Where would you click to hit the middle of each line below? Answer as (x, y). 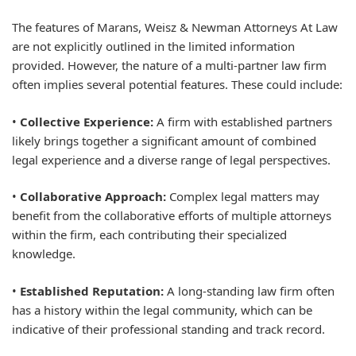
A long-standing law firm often (249, 290)
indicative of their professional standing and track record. (168, 329)
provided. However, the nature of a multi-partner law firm (169, 66)
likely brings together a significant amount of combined (164, 140)
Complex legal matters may (243, 197)
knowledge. (44, 254)
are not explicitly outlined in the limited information (153, 46)
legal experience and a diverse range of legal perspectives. (171, 159)
